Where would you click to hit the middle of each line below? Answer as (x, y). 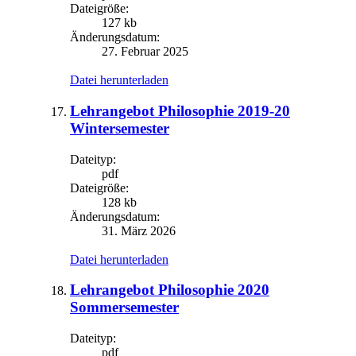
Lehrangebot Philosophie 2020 (170, 290)
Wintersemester (120, 128)
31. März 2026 (139, 230)
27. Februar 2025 (145, 52)
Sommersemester (124, 308)
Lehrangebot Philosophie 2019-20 (180, 110)
